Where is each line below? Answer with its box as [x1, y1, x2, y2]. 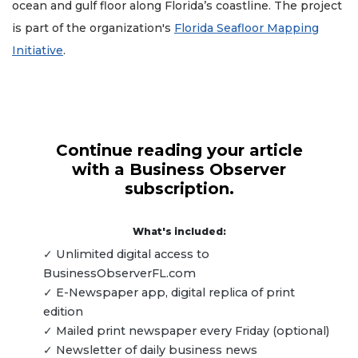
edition [43, 304, 83, 320]
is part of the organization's [12, 21, 174, 36]
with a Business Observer [72, 160, 286, 180]
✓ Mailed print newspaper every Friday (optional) [43, 324, 329, 339]
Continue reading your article [55, 141, 303, 161]
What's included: [132, 225, 226, 238]
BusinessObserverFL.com [43, 266, 196, 281]
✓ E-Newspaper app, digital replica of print [43, 285, 295, 300]
